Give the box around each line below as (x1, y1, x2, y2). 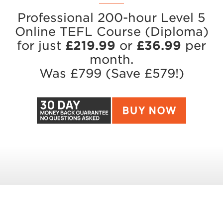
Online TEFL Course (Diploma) (14, 24, 209, 39)
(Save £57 (101, 66, 167, 81)
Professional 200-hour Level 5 (17, 10, 206, 25)
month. (90, 52, 133, 67)
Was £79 (39, 66, 94, 81)
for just (17, 38, 65, 53)
